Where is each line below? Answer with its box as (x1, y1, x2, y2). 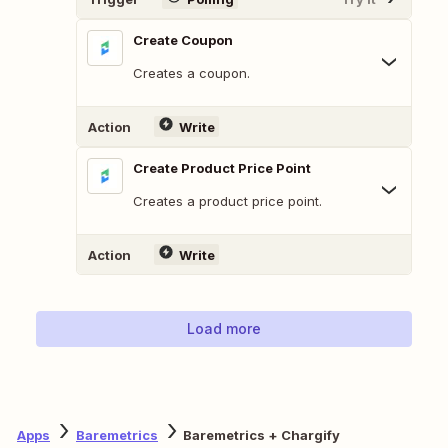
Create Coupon (133, 32, 233, 49)
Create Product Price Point (133, 160, 311, 177)
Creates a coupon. (133, 65, 250, 82)
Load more (187, 320, 261, 338)
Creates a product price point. (133, 193, 322, 210)
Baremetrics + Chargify (183, 426, 340, 443)
